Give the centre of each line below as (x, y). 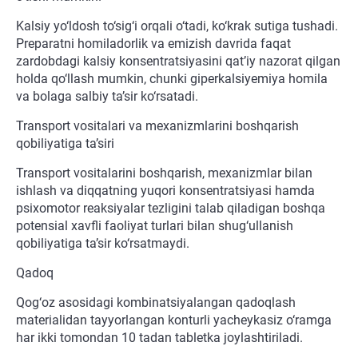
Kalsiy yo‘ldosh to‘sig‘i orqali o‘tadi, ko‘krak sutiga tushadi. (177, 26)
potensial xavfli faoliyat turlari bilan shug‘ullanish (155, 226)
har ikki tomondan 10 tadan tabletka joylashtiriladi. (159, 338)
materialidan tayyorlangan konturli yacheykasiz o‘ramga (174, 320)
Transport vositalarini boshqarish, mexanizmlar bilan (164, 173)
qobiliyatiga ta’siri (65, 144)
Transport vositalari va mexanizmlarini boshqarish (157, 126)
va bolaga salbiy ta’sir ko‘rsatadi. (107, 97)
